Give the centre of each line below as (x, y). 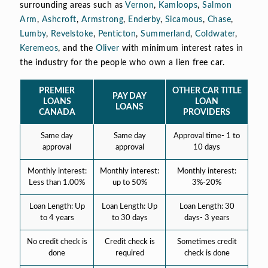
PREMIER (57, 91)
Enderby (144, 19)
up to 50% (130, 182)
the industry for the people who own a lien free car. (122, 63)
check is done (207, 253)
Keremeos (39, 48)
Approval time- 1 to (207, 136)
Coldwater (215, 34)
